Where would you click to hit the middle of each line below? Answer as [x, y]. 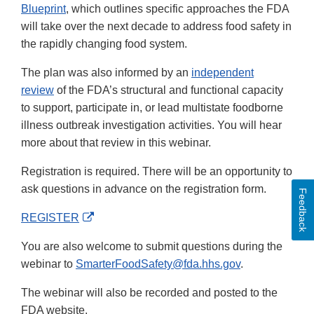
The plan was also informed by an [106, 73]
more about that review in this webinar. [116, 143]
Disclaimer [120, 252]
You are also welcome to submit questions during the [152, 247]
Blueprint [43, 9]
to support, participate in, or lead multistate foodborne [152, 108]
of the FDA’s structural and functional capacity [169, 90]
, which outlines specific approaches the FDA [177, 9]
